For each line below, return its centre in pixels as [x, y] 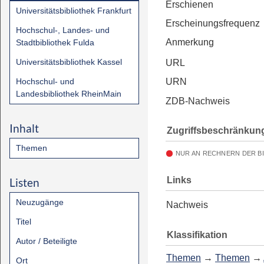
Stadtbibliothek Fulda [55, 42]
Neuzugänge [40, 202]
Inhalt [24, 128]
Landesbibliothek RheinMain [69, 94]
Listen [24, 182]
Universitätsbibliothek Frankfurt [74, 11]
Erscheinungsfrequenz [213, 23]
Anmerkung [190, 42]
